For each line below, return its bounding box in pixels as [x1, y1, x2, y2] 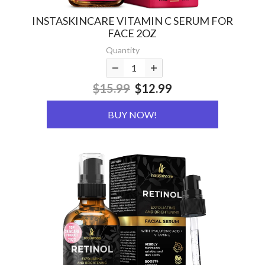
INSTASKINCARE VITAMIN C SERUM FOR [31, 14, 233, 28]
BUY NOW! [108, 109, 157, 121]
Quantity [105, 45, 140, 56]
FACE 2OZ [108, 27, 157, 40]
